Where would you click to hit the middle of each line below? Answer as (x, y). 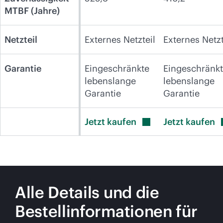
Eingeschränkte (117, 68)
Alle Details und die (87, 192)
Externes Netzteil (120, 40)
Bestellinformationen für (106, 211)
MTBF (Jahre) (32, 11)
